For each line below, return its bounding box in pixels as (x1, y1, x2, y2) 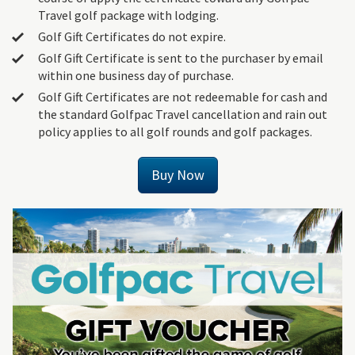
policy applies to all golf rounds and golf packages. (38, 124, 312, 140)
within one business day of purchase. (38, 67, 234, 84)
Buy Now (151, 166, 204, 185)
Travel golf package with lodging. (38, 7, 219, 24)
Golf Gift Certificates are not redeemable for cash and (38, 89, 327, 105)
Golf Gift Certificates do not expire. (38, 29, 226, 45)
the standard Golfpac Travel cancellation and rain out (38, 106, 327, 123)
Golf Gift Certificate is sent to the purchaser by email (38, 50, 323, 67)
